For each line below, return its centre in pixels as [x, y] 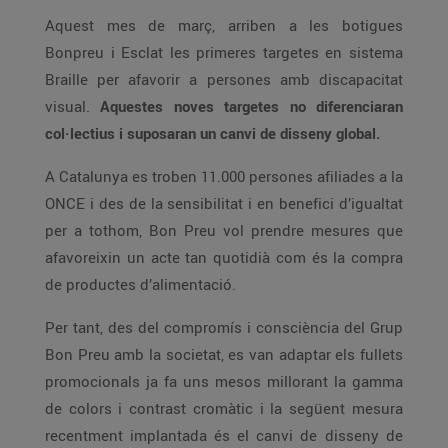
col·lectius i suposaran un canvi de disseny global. [330, 133]
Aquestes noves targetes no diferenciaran [162, 106]
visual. [72, 106]
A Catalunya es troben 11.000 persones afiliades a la [181, 176]
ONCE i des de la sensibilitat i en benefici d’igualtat [224, 203]
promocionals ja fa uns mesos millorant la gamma [224, 381]
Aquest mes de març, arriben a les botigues [193, 25]
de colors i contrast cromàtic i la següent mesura [87, 408]
